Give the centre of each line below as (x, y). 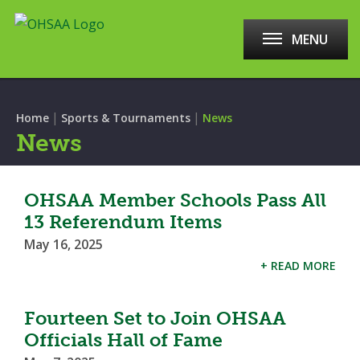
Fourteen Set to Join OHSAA (155, 318)
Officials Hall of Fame (123, 340)
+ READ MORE (298, 266)
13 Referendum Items (123, 222)
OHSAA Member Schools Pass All (175, 200)
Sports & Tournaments (126, 118)
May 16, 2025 (63, 244)
